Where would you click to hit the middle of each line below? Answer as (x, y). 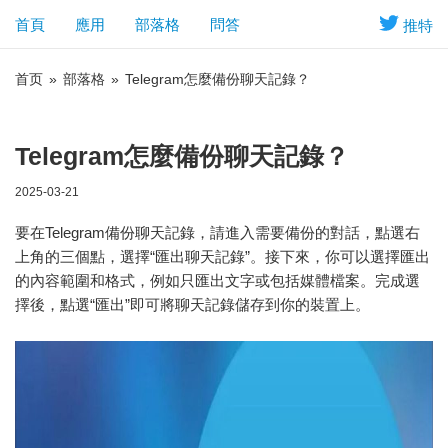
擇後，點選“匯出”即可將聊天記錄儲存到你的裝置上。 (192, 304)
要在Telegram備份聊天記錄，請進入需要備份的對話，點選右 (217, 232)
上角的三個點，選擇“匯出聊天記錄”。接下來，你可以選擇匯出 (222, 256)
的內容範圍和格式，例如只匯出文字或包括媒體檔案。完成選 (217, 280)
